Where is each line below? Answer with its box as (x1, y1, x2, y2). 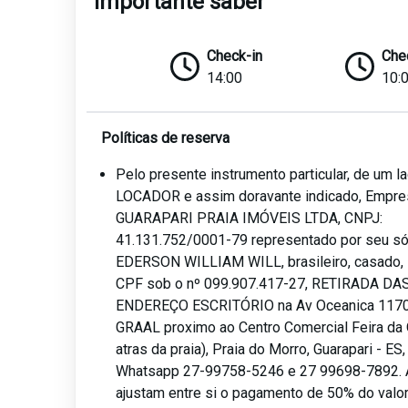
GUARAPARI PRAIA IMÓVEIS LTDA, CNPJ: (116, 209, 383, 228)
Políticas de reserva (101, 129, 230, 148)
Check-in (206, 47, 262, 66)
